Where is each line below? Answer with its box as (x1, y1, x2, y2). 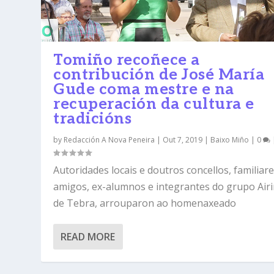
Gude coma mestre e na (53, 80, 234, 99)
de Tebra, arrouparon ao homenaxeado (53, 196, 237, 210)
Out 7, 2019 (163, 135, 203, 146)
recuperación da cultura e (53, 95, 254, 114)
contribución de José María (53, 65, 265, 84)
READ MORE (61, 230, 116, 244)
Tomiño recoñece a (53, 51, 200, 70)
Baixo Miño (210, 135, 250, 146)
